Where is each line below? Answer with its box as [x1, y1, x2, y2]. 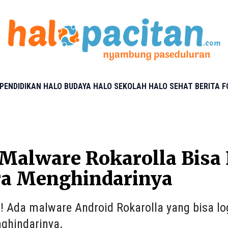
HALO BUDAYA [43, 81, 91, 91]
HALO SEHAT [149, 81, 193, 91]
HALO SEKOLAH [93, 81, 147, 91]
